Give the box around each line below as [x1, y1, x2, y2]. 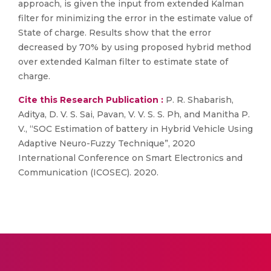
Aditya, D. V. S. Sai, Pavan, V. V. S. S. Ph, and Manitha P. [18, 109, 250, 120]
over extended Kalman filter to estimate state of [18, 56, 228, 67]
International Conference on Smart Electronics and [18, 152, 243, 163]
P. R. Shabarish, [163, 94, 233, 105]
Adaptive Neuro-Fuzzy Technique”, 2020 [18, 138, 195, 149]
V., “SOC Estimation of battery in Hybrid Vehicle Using [18, 123, 253, 134]
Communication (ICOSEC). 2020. [18, 167, 158, 178]
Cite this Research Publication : [18, 94, 163, 105]
